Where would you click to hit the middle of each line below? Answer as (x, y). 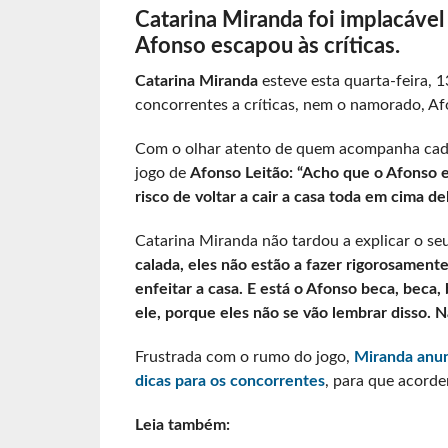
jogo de (162, 173)
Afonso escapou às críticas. (267, 46)
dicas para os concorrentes (229, 381)
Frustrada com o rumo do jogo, (244, 357)
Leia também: (182, 425)
